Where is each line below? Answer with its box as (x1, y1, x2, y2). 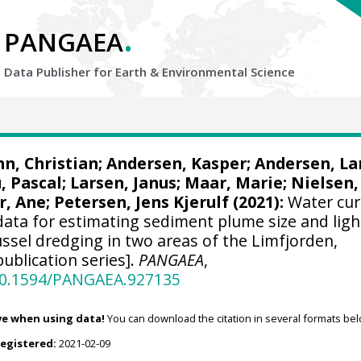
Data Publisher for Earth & (4, 64, 162, 80)
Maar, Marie (185, 172, 284, 193)
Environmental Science (162, 64, 295, 80)
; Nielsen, (283, 172, 359, 193)
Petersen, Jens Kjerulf (54, 191, 230, 213)
